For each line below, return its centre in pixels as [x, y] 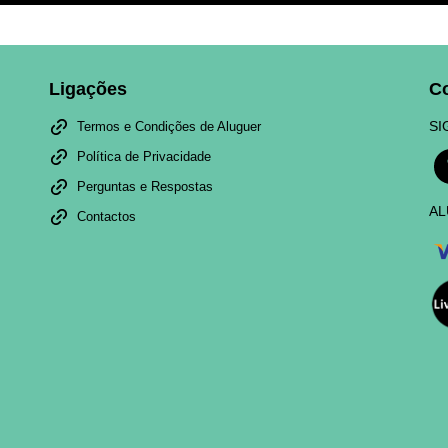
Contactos [106, 217]
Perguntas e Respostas [145, 187]
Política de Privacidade [144, 157]
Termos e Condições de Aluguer [169, 127]
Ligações [88, 89]
